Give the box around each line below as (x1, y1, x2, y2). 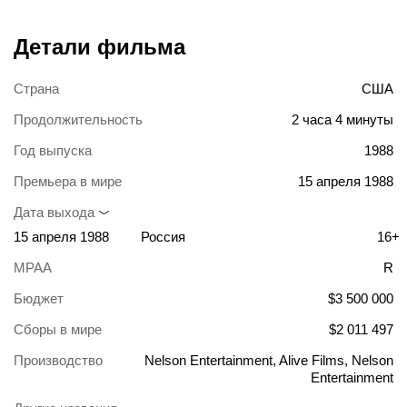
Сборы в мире (14, 322, 102, 338)
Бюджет (14, 291, 64, 307)
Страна (14, 81, 59, 97)
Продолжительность (14, 112, 143, 128)
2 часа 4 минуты (292, 112, 393, 128)
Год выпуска (14, 143, 92, 159)
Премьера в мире (14, 174, 122, 190)
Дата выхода (14, 204, 94, 221)
